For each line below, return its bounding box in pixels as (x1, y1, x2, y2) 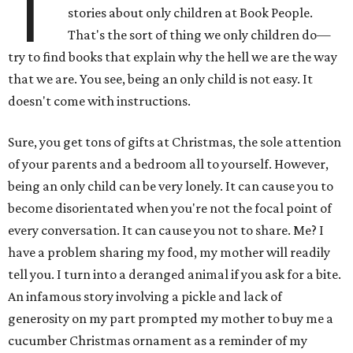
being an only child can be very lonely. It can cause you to (8, 178, 333, 194)
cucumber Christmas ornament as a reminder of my (8, 333, 307, 348)
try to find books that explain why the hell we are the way (8, 49, 337, 65)
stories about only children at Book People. (68, 5, 314, 20)
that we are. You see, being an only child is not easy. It (8, 71, 313, 87)
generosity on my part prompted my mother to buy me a (8, 310, 333, 326)
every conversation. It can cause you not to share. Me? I (8, 222, 324, 238)
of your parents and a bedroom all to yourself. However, (8, 156, 329, 172)
